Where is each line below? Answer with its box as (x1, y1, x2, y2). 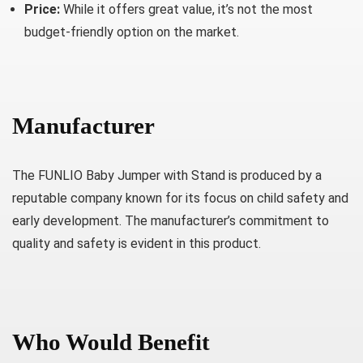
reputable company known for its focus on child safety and (12, 190, 348, 206)
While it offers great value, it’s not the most (60, 2, 313, 17)
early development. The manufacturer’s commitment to (12, 213, 329, 228)
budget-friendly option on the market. (24, 24, 239, 40)
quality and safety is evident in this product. (12, 236, 261, 251)
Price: (24, 2, 60, 17)
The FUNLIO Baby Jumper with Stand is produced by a (12, 168, 322, 183)
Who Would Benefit (12, 329, 210, 355)
